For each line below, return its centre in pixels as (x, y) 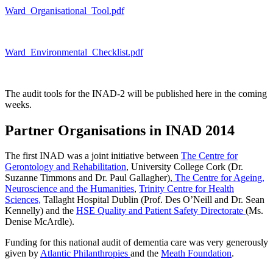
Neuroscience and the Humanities (69, 189)
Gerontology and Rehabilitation (66, 167)
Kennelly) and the (41, 211)
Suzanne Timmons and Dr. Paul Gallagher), (89, 178)
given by (23, 253)
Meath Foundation (196, 253)
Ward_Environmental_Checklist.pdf (74, 52)
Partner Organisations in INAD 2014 (120, 130)
